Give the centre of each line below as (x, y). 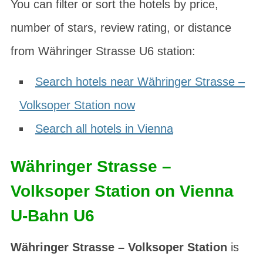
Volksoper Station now (77, 105)
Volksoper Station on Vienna (122, 191)
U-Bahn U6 (52, 216)
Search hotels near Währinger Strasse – (140, 82)
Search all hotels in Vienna (104, 129)
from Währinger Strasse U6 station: (103, 51)
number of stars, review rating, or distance (121, 28)
